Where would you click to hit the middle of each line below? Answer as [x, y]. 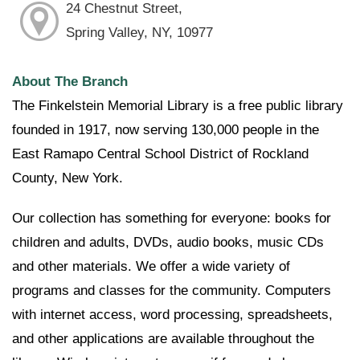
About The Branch [70, 82]
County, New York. [67, 178]
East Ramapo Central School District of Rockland [160, 154]
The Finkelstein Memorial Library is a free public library [178, 106]
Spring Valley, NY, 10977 [139, 33]
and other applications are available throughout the [163, 339]
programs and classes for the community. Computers [172, 291]
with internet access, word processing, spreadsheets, [172, 315]
